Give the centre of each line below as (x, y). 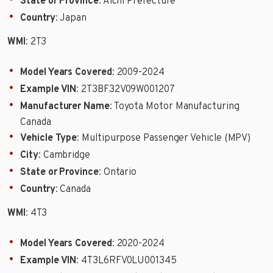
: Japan (71, 19)
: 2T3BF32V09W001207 (126, 90)
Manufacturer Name (65, 107)
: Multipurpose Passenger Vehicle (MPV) (164, 138)
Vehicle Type (49, 138)
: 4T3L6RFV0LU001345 (126, 261)
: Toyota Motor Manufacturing (174, 107)
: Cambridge (64, 155)
